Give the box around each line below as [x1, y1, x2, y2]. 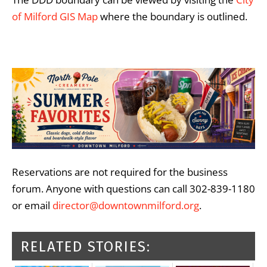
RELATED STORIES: [21, 238, 151, 255]
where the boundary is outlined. [98, 9, 247, 23]
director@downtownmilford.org [52, 198, 199, 212]
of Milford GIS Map [12, 9, 98, 23]
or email [12, 198, 52, 212]
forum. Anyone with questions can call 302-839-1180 [12, 181, 255, 195]
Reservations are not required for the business [12, 164, 228, 179]
